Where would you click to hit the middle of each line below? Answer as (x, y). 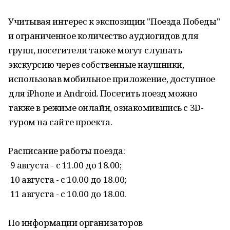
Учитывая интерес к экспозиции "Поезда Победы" (114, 21)
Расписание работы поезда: (67, 151)
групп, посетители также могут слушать (95, 50)
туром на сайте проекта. (60, 122)
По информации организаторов (75, 223)
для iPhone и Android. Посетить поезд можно (103, 93)
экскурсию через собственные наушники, (96, 64)
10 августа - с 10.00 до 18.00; (67, 179)
